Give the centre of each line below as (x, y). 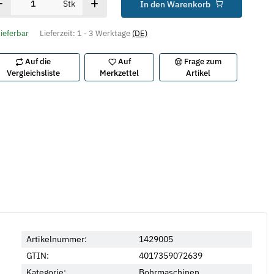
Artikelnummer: (56, 239)
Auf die (38, 61)
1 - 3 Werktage (105, 33)
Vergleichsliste (33, 73)
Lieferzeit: (59, 33)
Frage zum (203, 61)
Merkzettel (120, 73)
